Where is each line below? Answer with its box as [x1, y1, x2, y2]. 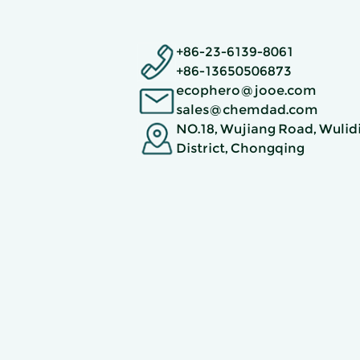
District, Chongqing [176, 141, 305, 157]
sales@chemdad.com [176, 102, 318, 118]
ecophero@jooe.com [176, 83, 317, 99]
